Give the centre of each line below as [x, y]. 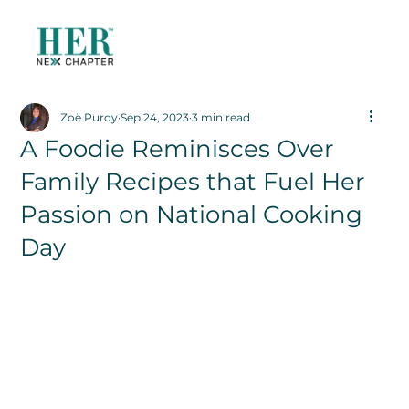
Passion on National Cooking [192, 215]
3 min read [221, 118]
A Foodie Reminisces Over [177, 149]
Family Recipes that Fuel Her [193, 182]
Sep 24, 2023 [155, 118]
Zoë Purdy [89, 118]
